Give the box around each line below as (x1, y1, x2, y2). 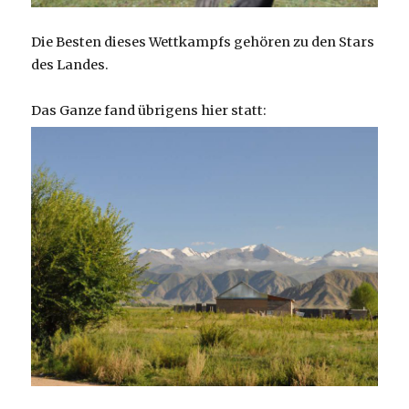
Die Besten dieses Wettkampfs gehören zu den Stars (31, 33, 375, 50)
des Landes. (31, 56, 110, 73)
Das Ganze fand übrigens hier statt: (31, 101, 267, 119)
